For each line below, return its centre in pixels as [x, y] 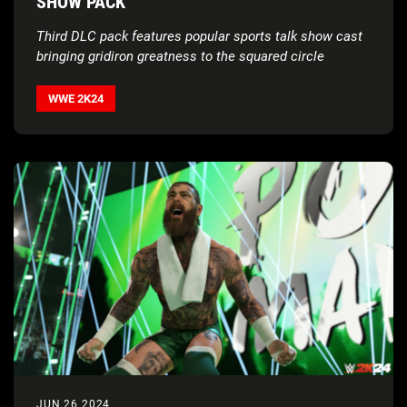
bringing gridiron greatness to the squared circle [180, 56]
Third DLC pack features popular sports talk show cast [199, 36]
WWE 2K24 [76, 98]
